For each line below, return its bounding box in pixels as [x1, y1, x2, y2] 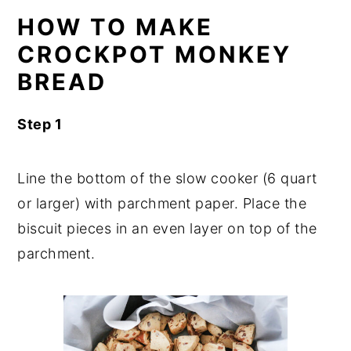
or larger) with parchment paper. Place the [17, 194, 307, 212]
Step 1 [17, 115, 63, 132]
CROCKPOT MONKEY [17, 40, 292, 68]
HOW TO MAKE [17, 13, 214, 41]
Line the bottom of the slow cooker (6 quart [17, 169, 317, 186]
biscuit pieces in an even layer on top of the [17, 219, 317, 237]
